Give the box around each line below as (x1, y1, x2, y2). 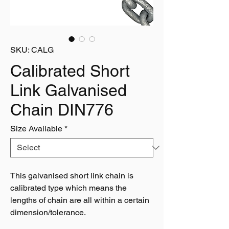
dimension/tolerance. (10, 208, 86, 217)
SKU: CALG (10, 45, 54, 55)
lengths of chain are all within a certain (10, 195, 149, 205)
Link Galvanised (10, 81, 127, 100)
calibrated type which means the (10, 183, 127, 193)
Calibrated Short (10, 61, 130, 80)
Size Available (10, 124, 62, 133)
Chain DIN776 (10, 100, 113, 119)
